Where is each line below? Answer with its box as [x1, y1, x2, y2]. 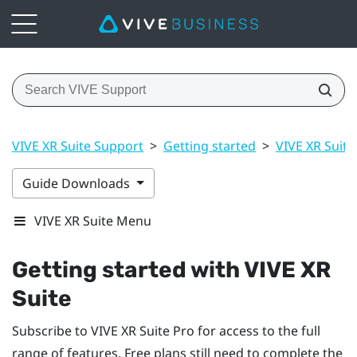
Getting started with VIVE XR [12, 256, 331, 283]
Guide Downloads [22, 174, 133, 192]
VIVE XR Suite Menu [34, 211, 151, 229]
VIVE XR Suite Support [12, 136, 143, 155]
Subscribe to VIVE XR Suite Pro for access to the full [12, 321, 320, 339]
